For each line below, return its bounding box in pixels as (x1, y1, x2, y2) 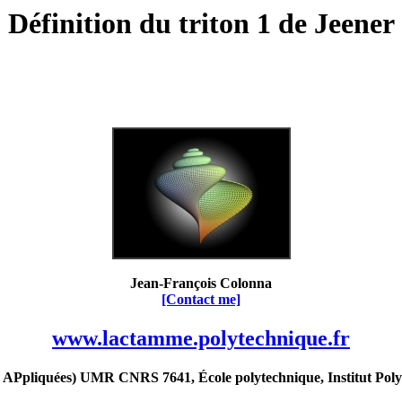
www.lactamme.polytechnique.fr (52, 326, 350, 350)
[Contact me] (162, 291, 240, 307)
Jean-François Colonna (130, 275, 272, 291)
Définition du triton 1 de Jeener (7, 7, 395, 39)
